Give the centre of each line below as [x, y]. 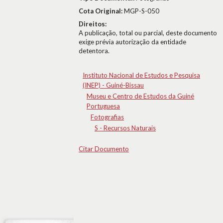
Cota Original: [101, 11]
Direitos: [93, 24]
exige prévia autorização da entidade [132, 42]
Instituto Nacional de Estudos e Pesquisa [141, 75]
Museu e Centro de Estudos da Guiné [140, 96]
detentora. [94, 51]
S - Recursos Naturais [125, 128]
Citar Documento [104, 149]
